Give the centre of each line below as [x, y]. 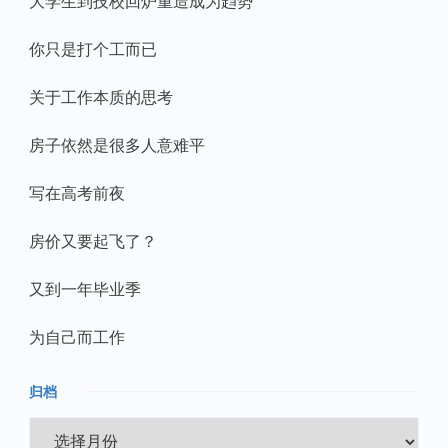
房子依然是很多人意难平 [117, 145]
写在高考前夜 [77, 193]
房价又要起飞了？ [93, 241]
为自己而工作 [77, 337]
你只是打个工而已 [93, 49]
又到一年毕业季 [85, 289]
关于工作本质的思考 [101, 97]
